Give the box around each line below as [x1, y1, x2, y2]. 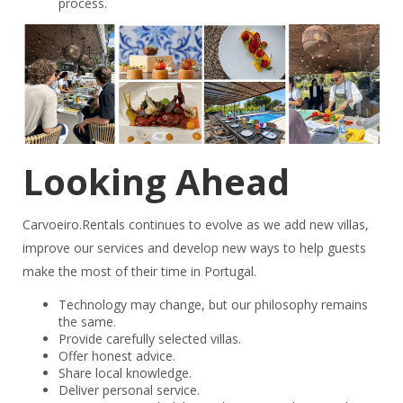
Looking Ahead [22, 157, 290, 207]
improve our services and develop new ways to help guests [22, 239, 366, 257]
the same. [58, 313, 116, 331]
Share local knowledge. [58, 364, 192, 382]
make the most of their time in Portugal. [22, 263, 256, 281]
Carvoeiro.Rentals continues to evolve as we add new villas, [22, 216, 369, 234]
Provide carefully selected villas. [58, 330, 241, 348]
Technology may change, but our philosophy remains [58, 296, 368, 314]
